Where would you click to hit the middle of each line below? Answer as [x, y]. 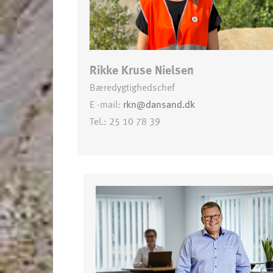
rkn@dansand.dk [159, 105]
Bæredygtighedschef [132, 88]
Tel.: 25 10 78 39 [125, 122]
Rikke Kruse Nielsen [142, 70]
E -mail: [106, 105]
